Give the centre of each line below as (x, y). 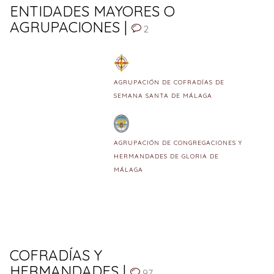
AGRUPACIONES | (71, 27)
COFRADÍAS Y (56, 255)
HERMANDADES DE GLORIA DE (166, 156)
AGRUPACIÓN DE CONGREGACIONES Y (178, 143)
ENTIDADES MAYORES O (92, 11)
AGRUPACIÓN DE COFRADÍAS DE (169, 82)
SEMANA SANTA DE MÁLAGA (163, 96)
